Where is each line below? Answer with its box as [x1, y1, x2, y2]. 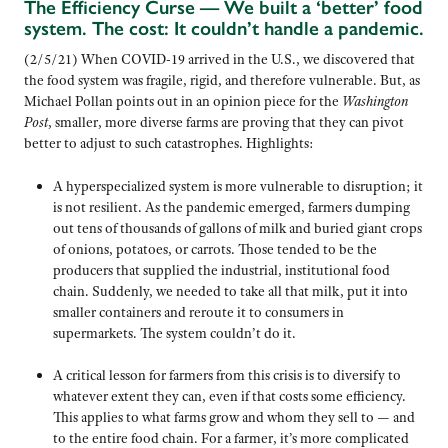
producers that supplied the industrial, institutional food [52, 260, 390, 279]
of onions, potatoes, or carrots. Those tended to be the [52, 239, 377, 258]
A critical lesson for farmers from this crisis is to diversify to [52, 366, 401, 385]
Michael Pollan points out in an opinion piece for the [24, 91, 342, 110]
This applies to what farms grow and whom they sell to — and [52, 408, 415, 427]
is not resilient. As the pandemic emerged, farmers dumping [52, 197, 410, 216]
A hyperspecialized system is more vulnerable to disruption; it [52, 176, 423, 195]
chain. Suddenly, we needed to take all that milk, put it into [52, 281, 408, 300]
